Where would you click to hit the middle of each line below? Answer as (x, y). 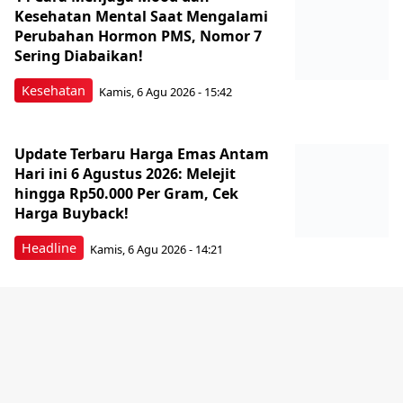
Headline (49, 248)
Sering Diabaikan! (79, 56)
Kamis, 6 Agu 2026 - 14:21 (157, 249)
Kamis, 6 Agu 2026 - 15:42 (166, 91)
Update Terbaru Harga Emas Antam (142, 154)
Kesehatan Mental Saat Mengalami (141, 17)
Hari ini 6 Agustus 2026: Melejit (125, 174)
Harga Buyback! (72, 214)
